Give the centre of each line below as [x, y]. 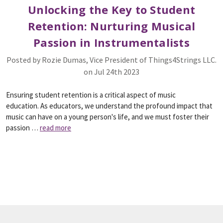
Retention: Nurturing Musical [111, 26]
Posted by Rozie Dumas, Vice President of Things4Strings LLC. [111, 60]
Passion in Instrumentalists [111, 42]
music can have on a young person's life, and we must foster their [108, 117]
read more [56, 128]
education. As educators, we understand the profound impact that [109, 106]
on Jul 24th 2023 [111, 72]
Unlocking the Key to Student [111, 9]
